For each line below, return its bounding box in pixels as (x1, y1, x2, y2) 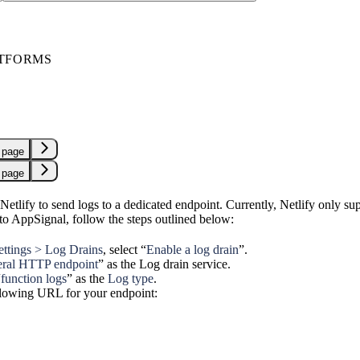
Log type (108, 271, 153, 285)
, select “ (103, 242, 146, 256)
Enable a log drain (146, 242, 239, 256)
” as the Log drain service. (98, 256, 231, 271)
